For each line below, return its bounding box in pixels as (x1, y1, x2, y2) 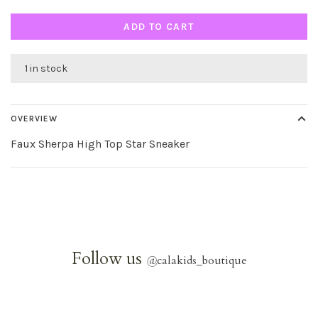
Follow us (71, 247, 146, 270)
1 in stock (25, 62, 67, 75)
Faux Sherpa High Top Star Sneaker (11, 137, 190, 150)
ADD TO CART (124, 21, 194, 33)
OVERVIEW (11, 114, 57, 124)
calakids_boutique (156, 253, 247, 268)
